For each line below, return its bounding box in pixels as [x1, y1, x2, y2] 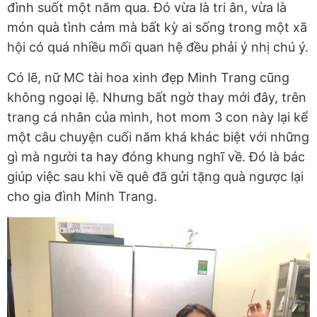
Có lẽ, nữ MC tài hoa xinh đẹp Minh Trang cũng [7, 70, 289, 86]
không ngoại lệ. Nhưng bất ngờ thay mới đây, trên [7, 90, 306, 105]
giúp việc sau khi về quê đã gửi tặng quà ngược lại [7, 169, 304, 185]
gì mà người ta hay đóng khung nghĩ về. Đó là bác [7, 149, 305, 165]
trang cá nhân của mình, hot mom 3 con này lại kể [7, 110, 308, 125]
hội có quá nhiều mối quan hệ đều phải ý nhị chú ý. [7, 40, 309, 55]
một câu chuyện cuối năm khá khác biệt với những [7, 129, 309, 145]
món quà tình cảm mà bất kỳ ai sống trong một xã [7, 20, 307, 35]
